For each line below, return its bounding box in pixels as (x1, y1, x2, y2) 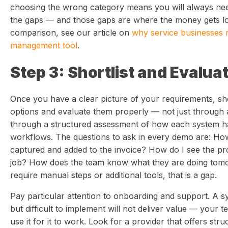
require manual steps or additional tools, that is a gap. (10, 170, 217, 180)
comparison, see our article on (10, 27, 132, 38)
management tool (10, 40, 77, 50)
